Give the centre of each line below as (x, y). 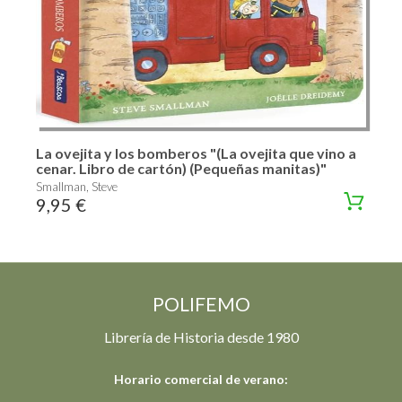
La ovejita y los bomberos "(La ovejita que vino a (196, 153)
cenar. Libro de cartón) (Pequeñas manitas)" (181, 168)
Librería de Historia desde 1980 (201, 336)
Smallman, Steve (77, 186)
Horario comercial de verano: (201, 379)
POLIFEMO (201, 303)
